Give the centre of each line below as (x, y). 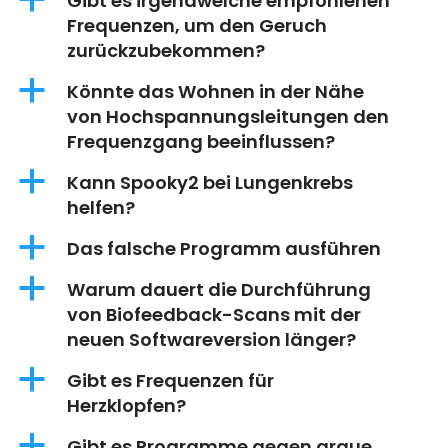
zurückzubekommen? (166, 51)
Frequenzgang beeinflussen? (201, 142)
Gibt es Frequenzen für (170, 381)
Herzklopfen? (126, 406)
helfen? (101, 208)
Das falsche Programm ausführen (224, 249)
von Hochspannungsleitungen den (228, 117)
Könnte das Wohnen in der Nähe (215, 92)
